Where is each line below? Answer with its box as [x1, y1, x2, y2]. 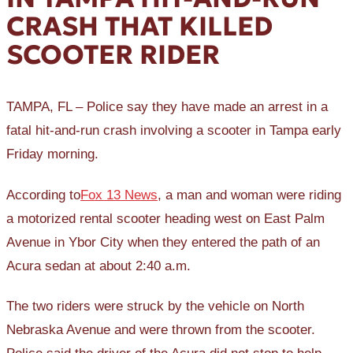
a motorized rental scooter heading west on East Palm [6, 210, 325, 226]
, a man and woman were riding [158, 187, 341, 203]
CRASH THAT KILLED [6, 9, 273, 43]
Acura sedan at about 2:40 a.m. [6, 258, 191, 273]
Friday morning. [6, 147, 98, 162]
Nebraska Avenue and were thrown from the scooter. [6, 322, 315, 338]
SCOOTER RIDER [6, 38, 220, 72]
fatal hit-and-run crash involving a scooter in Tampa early [6, 123, 341, 139]
